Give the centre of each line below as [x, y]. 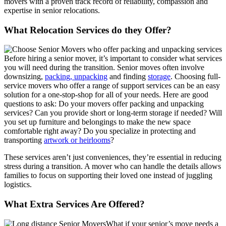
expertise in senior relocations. [52, 11]
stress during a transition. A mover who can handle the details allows [112, 166]
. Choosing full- [195, 77]
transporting [24, 140]
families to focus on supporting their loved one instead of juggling [108, 176]
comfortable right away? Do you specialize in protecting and [100, 131]
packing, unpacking [76, 77]
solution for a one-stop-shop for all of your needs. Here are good [106, 95]
